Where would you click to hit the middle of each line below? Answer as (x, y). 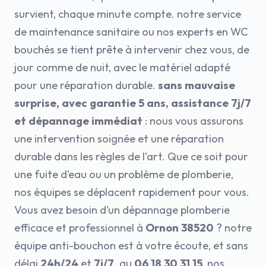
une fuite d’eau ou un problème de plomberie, (124, 174)
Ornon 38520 (180, 228)
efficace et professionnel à (80, 228)
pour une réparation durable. (86, 85)
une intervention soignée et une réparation (119, 139)
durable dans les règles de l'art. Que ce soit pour (131, 156)
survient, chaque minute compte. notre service (128, 14)
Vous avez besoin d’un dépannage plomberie (122, 210)
